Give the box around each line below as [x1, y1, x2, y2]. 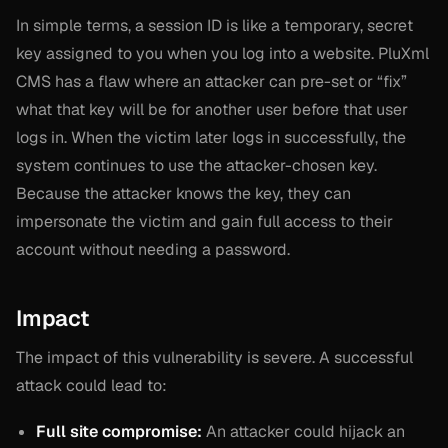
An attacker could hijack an [202, 421, 405, 443]
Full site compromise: [36, 421, 202, 443]
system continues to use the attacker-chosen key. [16, 154, 377, 176]
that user [339, 98, 408, 120]
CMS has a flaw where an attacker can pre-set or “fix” [16, 70, 407, 92]
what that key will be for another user [16, 98, 292, 120]
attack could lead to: [16, 374, 167, 396]
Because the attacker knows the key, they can [16, 182, 351, 204]
